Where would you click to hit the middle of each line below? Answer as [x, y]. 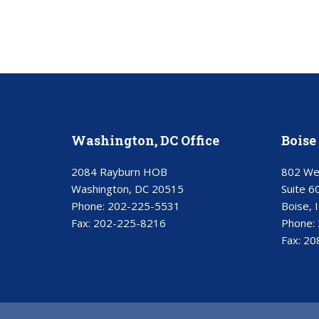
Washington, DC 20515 [127, 189]
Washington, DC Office [145, 140]
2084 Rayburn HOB [119, 172]
